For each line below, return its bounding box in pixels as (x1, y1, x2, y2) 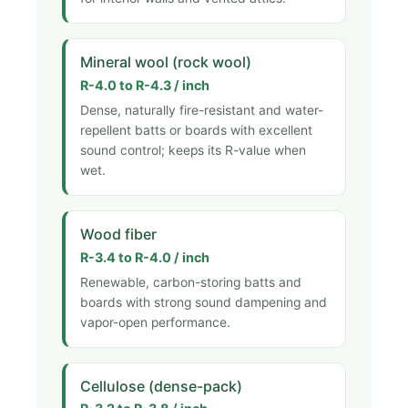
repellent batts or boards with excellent (80, 123, 312, 138)
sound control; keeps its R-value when (80, 143, 306, 158)
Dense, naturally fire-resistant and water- (80, 103, 323, 118)
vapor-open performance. (80, 315, 230, 331)
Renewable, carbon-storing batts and (80, 275, 301, 291)
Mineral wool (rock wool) (80, 53, 251, 72)
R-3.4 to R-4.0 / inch (80, 249, 209, 265)
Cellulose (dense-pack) (80, 377, 242, 396)
